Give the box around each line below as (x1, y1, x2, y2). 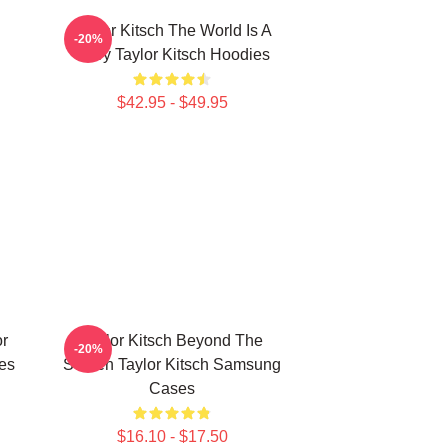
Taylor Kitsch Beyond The (81, 332, 263, 349)
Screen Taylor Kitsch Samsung (63, 356, 281, 373)
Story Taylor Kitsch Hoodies (74, 46, 270, 63)
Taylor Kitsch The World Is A (72, 22, 272, 39)
